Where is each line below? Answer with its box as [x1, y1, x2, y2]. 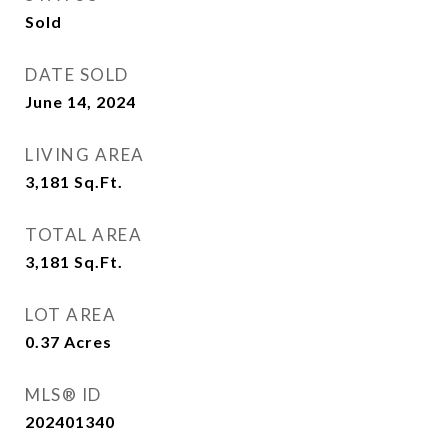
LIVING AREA [25, 144, 145, 165]
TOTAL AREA [25, 224, 142, 245]
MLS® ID [25, 384, 102, 405]
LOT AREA [25, 304, 116, 325]
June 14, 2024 [25, 92, 136, 111]
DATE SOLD [25, 64, 129, 85]
